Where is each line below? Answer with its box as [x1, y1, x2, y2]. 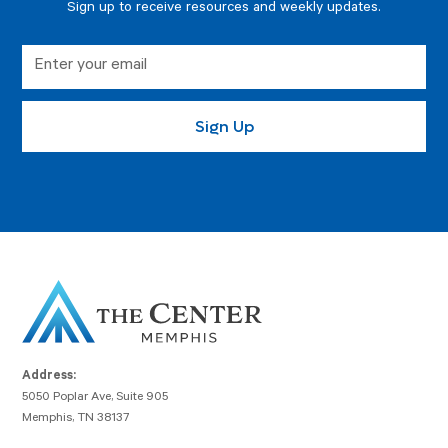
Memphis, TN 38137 [22, 412, 130, 426]
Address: [22, 370, 77, 384]
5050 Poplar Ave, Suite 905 [22, 391, 169, 405]
